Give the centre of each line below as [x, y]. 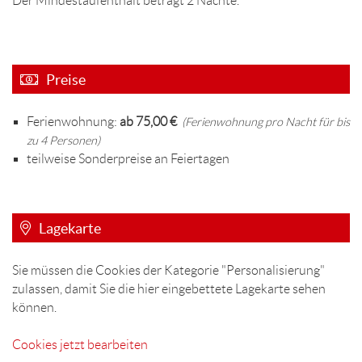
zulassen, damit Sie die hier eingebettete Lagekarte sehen [169, 288]
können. [34, 307]
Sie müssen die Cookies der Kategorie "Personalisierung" [168, 270]
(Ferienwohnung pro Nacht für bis [263, 122]
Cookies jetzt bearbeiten [80, 344]
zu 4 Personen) [63, 140]
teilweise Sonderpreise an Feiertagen [128, 158]
